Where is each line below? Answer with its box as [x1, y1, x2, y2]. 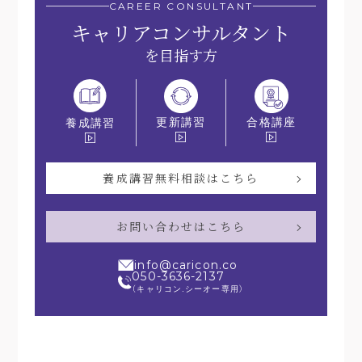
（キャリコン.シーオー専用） [132, 282, 244, 295]
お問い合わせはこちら [116, 218, 246, 235]
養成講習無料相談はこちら [103, 170, 259, 187]
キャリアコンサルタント [70, 17, 291, 47]
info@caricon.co [134, 258, 238, 273]
